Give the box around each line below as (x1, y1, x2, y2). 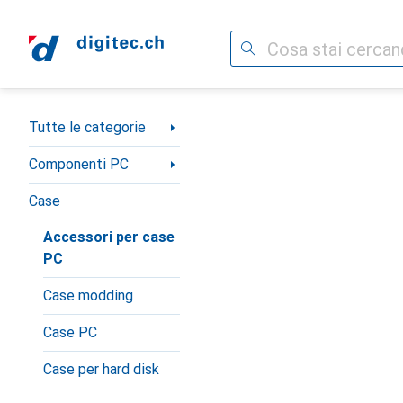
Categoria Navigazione (29, 112, 173, 129)
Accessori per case (43, 228, 175, 246)
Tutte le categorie (29, 119, 146, 136)
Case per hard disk (43, 361, 159, 378)
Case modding (43, 287, 133, 304)
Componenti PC (29, 156, 129, 173)
